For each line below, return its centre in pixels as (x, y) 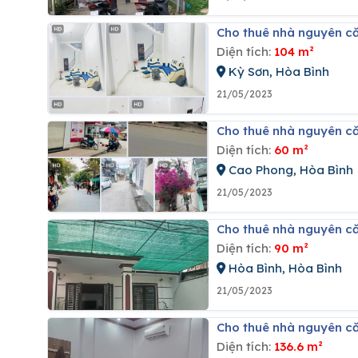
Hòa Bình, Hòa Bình (283, 268)
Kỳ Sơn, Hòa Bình (277, 72)
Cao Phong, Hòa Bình (289, 170)
